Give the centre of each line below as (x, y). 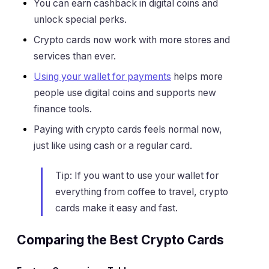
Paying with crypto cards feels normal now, (128, 130)
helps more (197, 77)
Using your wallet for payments (102, 77)
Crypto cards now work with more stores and (132, 40)
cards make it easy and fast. (116, 208)
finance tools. (63, 109)
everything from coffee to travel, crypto (142, 192)
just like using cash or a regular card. (113, 146)
